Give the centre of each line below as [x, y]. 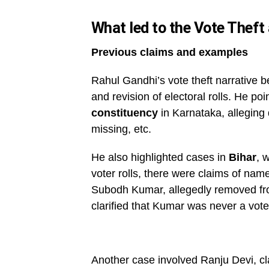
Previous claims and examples [170, 53]
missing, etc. [121, 129]
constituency [125, 113]
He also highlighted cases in [160, 158]
